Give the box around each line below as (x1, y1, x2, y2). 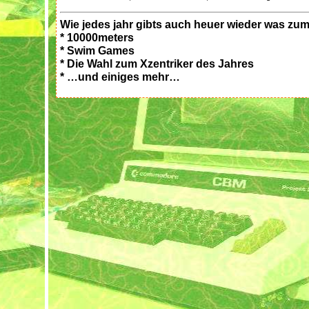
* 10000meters (60, 31, 134, 43)
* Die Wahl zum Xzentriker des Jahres (60, 57, 254, 70)
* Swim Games (60, 44, 134, 57)
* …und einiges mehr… (60, 70, 180, 83)
